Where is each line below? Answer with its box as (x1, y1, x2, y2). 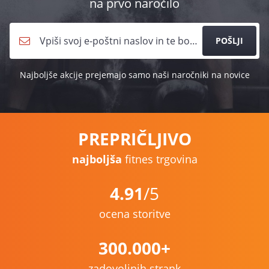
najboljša (71, 152, 122, 166)
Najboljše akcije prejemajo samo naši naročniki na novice (19, 69, 250, 80)
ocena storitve (98, 207, 171, 221)
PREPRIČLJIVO (77, 127, 192, 150)
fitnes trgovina (121, 152, 198, 166)
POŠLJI (216, 35, 243, 46)
